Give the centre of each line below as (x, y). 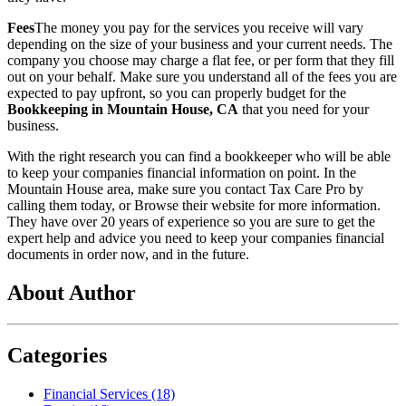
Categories (57, 356)
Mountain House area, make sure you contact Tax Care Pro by (185, 189)
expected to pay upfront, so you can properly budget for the (177, 93)
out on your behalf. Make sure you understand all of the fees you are (202, 77)
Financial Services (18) (109, 394)
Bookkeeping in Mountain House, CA (123, 110)
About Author (72, 293)
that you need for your (304, 110)
